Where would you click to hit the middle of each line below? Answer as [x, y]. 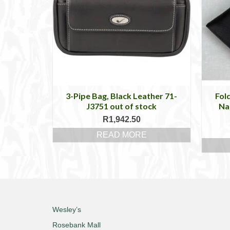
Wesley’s [67, 210]
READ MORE [121, 135]
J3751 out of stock [122, 106]
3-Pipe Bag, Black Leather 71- [122, 96]
